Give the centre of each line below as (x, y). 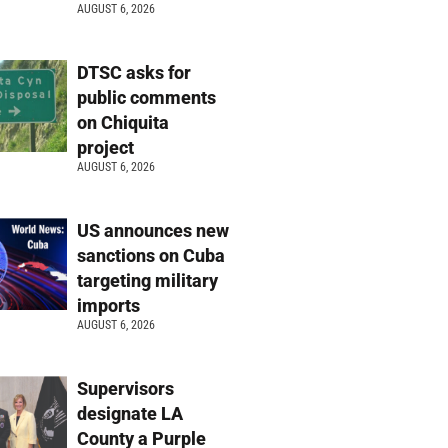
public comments (147, 98)
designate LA (130, 414)
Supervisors (126, 389)
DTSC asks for (134, 73)
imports (111, 306)
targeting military (148, 281)
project (110, 148)
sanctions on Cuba (151, 256)
